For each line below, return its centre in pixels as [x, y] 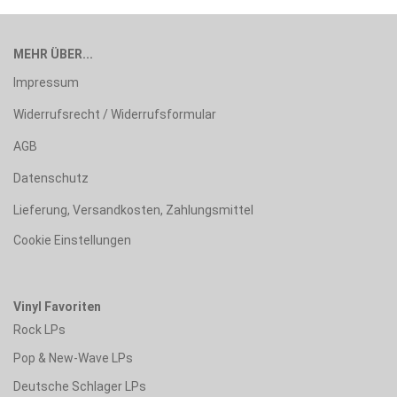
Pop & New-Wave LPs [73, 358]
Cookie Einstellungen [72, 240]
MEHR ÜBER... [53, 54]
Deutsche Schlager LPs [80, 386]
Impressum [46, 82]
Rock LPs [39, 329]
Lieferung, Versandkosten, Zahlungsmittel [133, 210]
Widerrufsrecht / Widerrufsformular [115, 114]
